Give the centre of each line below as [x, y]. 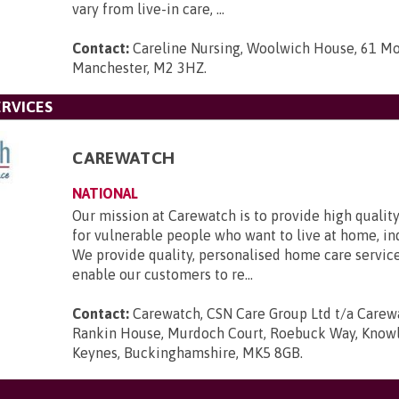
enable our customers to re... [163, 274]
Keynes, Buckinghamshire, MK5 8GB [187, 353]
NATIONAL [106, 193]
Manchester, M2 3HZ [138, 68]
